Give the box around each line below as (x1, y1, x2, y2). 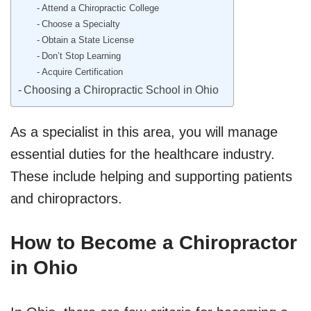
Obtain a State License (41, 34, 134, 45)
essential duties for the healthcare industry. (10, 146, 275, 162)
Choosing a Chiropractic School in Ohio (24, 83, 219, 96)
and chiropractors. (10, 190, 122, 206)
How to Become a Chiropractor (10, 231, 297, 253)
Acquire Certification (41, 66, 123, 77)
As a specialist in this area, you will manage (10, 124, 278, 140)
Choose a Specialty (41, 18, 120, 29)
